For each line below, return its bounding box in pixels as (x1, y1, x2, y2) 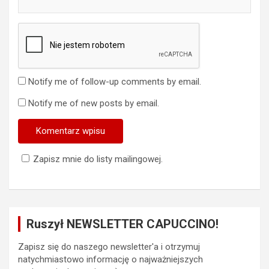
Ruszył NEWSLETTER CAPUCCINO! (26, 216, 219, 231)
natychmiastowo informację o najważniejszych (18, 253, 203, 265)
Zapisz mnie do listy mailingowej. (33, 153, 163, 165)
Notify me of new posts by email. (28, 97, 159, 109)
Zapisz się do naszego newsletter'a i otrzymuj (18, 241, 200, 252)
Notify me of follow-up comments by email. (28, 76, 201, 87)
